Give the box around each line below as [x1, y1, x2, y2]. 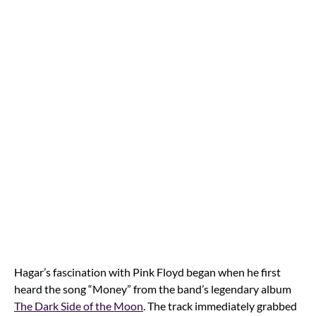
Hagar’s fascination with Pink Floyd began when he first [14, 265, 281, 279]
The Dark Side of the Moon [14, 298, 143, 312]
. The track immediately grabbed [143, 298, 297, 312]
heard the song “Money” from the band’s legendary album [14, 281, 291, 296]
